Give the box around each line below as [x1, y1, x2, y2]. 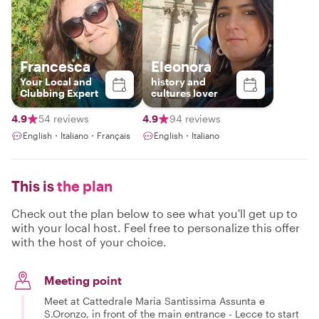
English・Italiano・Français [23, 130, 130, 140]
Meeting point [44, 273, 122, 287]
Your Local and [20, 75, 92, 88]
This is [11, 177, 54, 194]
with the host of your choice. [11, 235, 167, 249]
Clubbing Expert [20, 87, 98, 99]
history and [151, 75, 206, 88]
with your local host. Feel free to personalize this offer [11, 221, 300, 234]
